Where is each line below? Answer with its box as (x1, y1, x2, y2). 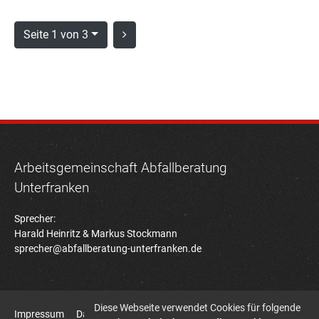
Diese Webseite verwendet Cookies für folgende (94, 301, 300, 313)
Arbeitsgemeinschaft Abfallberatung (14, 159, 227, 177)
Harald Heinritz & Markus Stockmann (14, 227, 177, 239)
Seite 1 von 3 (23, 28, 88, 42)
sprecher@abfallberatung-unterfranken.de (14, 242, 202, 254)
